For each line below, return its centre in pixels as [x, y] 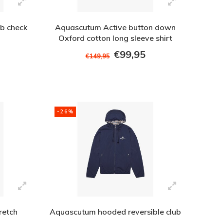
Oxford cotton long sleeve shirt [116, 38]
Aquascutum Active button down [116, 27]
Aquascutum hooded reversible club [116, 211]
